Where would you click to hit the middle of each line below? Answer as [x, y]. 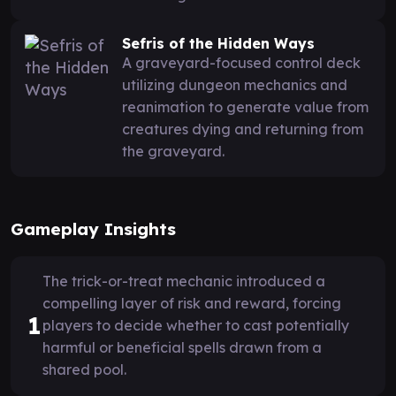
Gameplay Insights [93, 228]
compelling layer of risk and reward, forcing [192, 303]
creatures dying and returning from [243, 129]
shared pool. [84, 369]
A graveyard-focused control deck [241, 62]
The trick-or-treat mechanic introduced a [184, 281]
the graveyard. [173, 151]
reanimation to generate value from [245, 107]
